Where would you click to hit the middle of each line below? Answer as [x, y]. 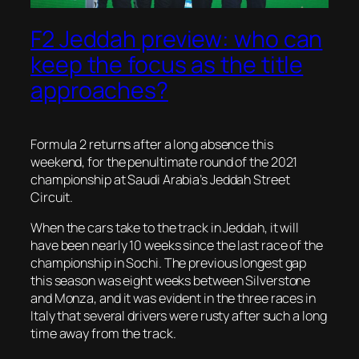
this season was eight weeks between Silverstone [171, 281]
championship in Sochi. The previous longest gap [169, 263]
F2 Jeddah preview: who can [177, 39]
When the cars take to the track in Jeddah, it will [165, 228]
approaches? [99, 91]
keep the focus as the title [167, 65]
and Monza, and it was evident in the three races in [173, 298]
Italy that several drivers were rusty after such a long [179, 316]
